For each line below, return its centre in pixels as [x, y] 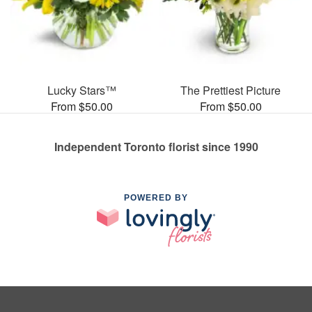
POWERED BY [156, 197]
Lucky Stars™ [81, 90]
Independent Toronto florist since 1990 [156, 146]
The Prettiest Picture [231, 90]
